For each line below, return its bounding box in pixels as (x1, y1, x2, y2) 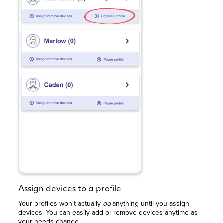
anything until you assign (112, 200, 190, 208)
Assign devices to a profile (18, 185, 122, 194)
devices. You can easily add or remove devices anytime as (18, 209, 198, 217)
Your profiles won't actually (18, 200, 103, 208)
